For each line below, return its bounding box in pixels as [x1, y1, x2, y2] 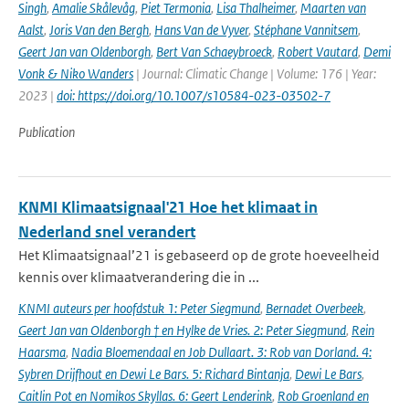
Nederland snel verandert [18, 222, 195, 242]
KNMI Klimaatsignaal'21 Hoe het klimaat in [18, 197, 318, 217]
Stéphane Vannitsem [254, 21, 358, 38]
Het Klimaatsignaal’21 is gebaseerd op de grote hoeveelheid [18, 246, 380, 264]
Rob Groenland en [278, 387, 369, 404]
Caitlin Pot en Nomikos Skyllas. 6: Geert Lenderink [18, 387, 272, 404]
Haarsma [18, 343, 66, 361]
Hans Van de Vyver [154, 21, 248, 38]
